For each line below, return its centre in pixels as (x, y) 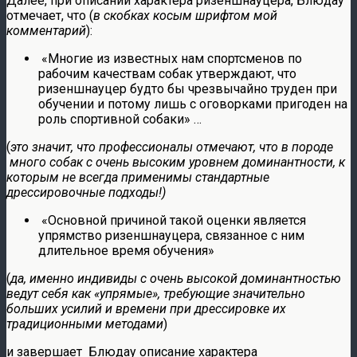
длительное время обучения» (126, 250)
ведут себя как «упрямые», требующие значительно (156, 293)
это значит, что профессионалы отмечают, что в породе (172, 147)
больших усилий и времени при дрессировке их (146, 308)
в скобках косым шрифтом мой (185, 15)
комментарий (46, 30)
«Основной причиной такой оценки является (172, 220)
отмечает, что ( (50, 15)
